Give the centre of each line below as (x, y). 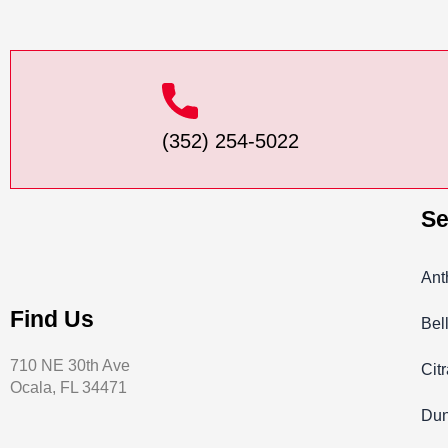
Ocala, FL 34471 (68, 387)
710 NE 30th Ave (70, 365)
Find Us (52, 319)
